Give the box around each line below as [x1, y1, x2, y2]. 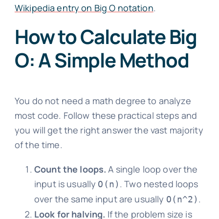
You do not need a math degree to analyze [14, 94, 191, 107]
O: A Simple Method [14, 46, 189, 73]
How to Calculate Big [14, 22, 197, 50]
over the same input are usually [34, 193, 166, 205]
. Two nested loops [120, 177, 198, 190]
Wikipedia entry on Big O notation [14, 1, 153, 14]
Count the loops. [34, 163, 107, 175]
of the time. [14, 138, 63, 151]
